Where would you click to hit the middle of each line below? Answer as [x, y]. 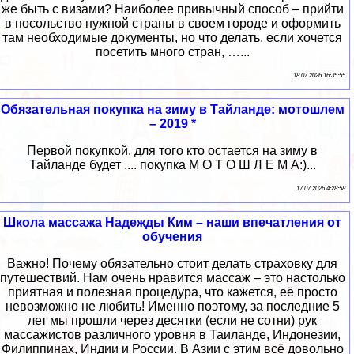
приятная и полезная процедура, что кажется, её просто [172, 292]
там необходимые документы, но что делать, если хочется [172, 38]
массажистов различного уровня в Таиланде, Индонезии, [172, 335]
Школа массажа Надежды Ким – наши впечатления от [172, 223]
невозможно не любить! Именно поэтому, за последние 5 [172, 307]
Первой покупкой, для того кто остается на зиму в [172, 151]
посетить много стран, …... [172, 52]
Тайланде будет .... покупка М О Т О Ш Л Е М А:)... [172, 165]
